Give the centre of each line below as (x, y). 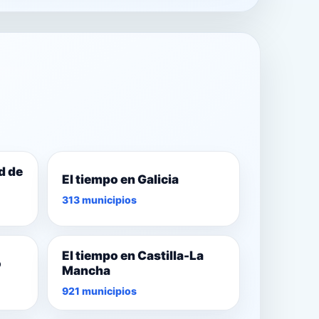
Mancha (86, 271)
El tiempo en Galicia (120, 179)
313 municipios (99, 199)
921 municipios (99, 291)
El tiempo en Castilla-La (132, 256)
